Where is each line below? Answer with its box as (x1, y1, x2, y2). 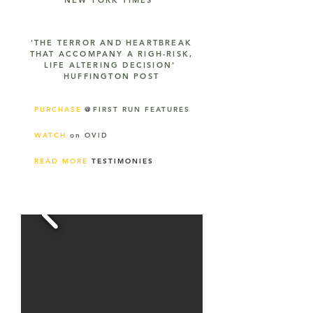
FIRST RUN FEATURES (93, 105, 190, 114)
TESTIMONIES (92, 156, 154, 166)
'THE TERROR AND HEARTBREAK (30, 38, 193, 48)
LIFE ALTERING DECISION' (43, 60, 180, 70)
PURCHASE (34, 105, 82, 114)
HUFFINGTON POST (64, 71, 159, 81)
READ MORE (34, 156, 92, 166)
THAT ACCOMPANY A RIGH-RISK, (29, 49, 194, 59)
